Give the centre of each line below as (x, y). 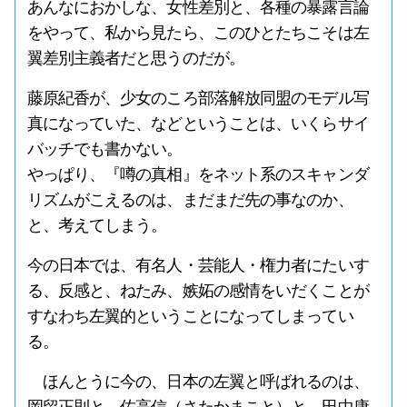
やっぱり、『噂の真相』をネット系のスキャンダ (198, 174)
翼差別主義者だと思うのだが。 (135, 58)
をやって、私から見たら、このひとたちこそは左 (198, 33)
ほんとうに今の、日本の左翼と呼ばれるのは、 (198, 382)
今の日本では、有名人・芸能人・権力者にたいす (198, 265)
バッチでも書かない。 (104, 149)
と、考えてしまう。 (97, 225)
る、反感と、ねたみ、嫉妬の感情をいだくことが (198, 291)
